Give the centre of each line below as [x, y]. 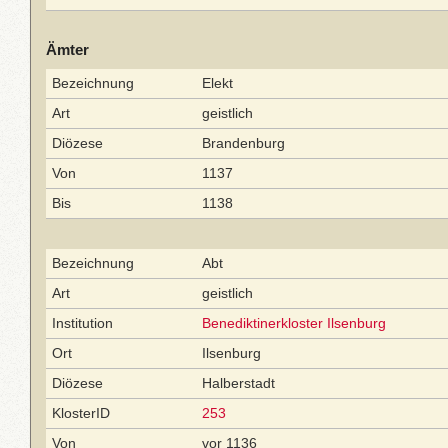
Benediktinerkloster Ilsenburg [294, 323]
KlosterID [81, 413]
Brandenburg [243, 143]
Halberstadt [238, 383]
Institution [82, 323]
